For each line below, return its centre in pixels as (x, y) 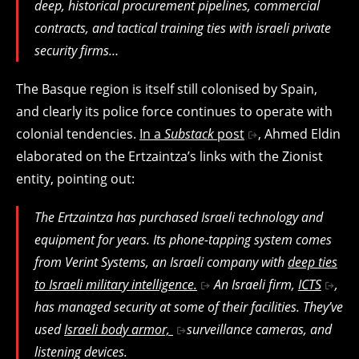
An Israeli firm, (254, 284)
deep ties (313, 262)
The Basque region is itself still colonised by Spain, (167, 89)
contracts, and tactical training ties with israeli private (183, 28)
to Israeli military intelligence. (116, 284)
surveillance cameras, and (259, 329)
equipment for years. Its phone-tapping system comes (183, 240)
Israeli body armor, (119, 329)
